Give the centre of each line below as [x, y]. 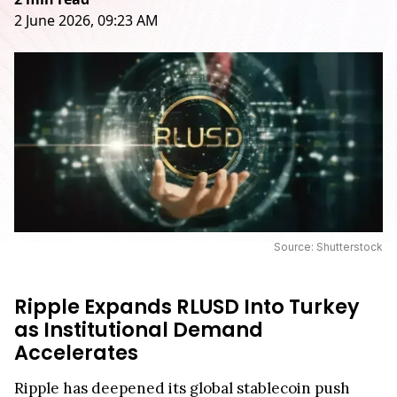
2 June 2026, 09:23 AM [86, 20]
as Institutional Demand [139, 329]
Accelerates [78, 352]
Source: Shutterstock [328, 246]
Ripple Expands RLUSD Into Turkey [187, 306]
